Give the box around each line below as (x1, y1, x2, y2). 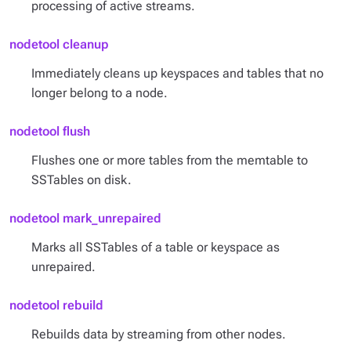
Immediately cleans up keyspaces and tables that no (31, 66, 324, 81)
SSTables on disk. (31, 172, 132, 187)
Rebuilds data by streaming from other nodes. (31, 327, 286, 342)
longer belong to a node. (31, 85, 168, 100)
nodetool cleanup (9, 37, 109, 52)
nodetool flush (9, 124, 90, 139)
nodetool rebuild (9, 298, 103, 313)
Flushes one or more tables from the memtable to (31, 153, 308, 168)
